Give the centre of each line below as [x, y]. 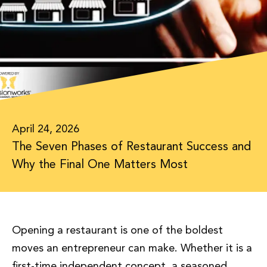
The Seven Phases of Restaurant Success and [131, 147]
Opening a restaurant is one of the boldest [117, 231]
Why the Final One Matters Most [100, 165]
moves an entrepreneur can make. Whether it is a [132, 249]
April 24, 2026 [46, 129]
